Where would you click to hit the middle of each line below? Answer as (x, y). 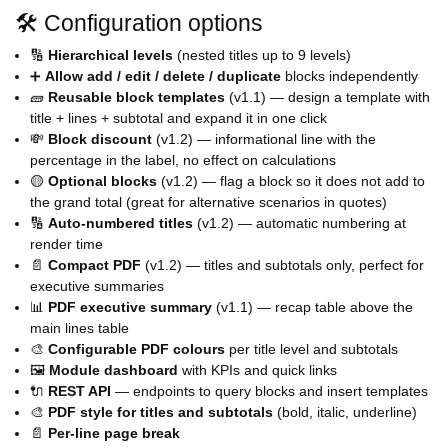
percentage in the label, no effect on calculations (183, 160)
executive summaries (97, 286)
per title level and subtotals (311, 349)
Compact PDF (94, 265)
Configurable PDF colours (136, 349)
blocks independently (349, 76)
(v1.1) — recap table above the (312, 307)
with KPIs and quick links (257, 370)
